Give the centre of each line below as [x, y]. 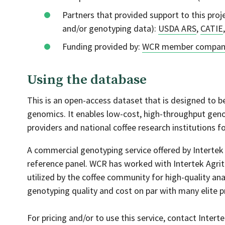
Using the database [87, 80]
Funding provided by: [102, 46]
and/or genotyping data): [110, 28]
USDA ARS [177, 28]
